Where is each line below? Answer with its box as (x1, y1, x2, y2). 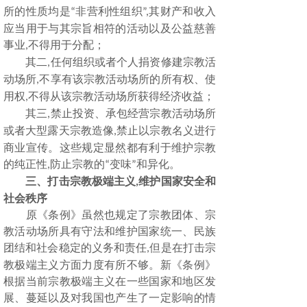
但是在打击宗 (149, 242, 217, 254)
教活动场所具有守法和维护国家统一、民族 (3, 225, 216, 237)
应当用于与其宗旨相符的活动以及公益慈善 (3, 23, 216, 34)
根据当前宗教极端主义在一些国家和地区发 (3, 275, 216, 287)
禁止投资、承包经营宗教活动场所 (50, 108, 217, 119)
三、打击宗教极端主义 (25, 175, 136, 187)
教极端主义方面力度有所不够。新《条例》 (3, 259, 216, 271)
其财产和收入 (149, 5, 217, 17)
